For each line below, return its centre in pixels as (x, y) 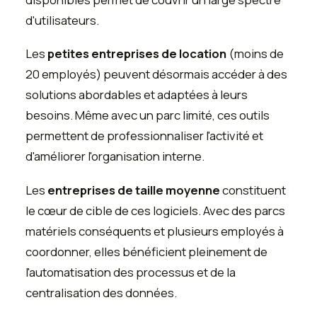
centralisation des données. (101, 292)
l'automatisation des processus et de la (131, 272)
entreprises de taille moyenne (134, 190)
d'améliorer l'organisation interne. (115, 156)
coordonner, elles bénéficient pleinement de (146, 251)
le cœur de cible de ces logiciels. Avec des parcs (155, 210)
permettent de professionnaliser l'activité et (144, 136)
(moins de (255, 54)
